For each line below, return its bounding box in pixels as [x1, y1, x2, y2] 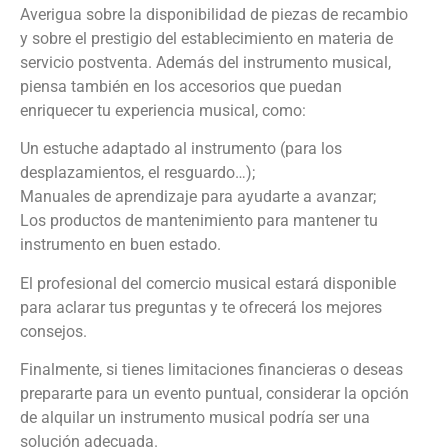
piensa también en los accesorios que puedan [20, 77, 342, 97]
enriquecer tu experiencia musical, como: [20, 101, 306, 121]
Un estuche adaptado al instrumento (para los [20, 139, 342, 159]
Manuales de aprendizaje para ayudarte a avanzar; [20, 187, 376, 207]
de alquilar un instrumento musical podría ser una [20, 408, 370, 428]
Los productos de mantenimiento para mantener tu [20, 211, 378, 231]
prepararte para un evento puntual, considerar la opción [20, 384, 409, 404]
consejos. [20, 321, 87, 341]
